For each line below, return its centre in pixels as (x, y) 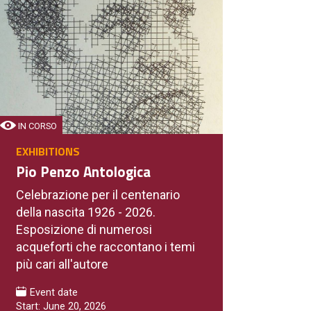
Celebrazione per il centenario (98, 194)
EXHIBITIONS (48, 151)
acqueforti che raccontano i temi (106, 246)
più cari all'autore (62, 264)
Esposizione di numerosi (84, 229)
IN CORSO (36, 126)
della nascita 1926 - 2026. (86, 212)
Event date (52, 292)
